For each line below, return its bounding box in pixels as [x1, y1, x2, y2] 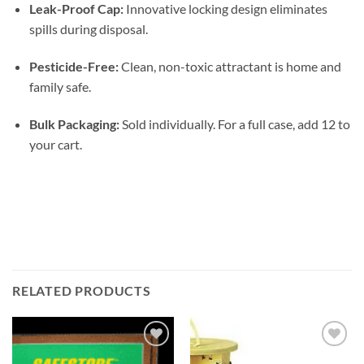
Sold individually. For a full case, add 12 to [119, 115, 350, 132]
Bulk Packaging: [28, 115, 119, 132]
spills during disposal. [28, 20, 148, 37]
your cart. [28, 136, 82, 152]
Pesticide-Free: [28, 58, 119, 74]
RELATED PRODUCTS [12, 282, 151, 298]
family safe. [28, 78, 91, 94]
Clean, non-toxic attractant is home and [118, 58, 341, 74]
